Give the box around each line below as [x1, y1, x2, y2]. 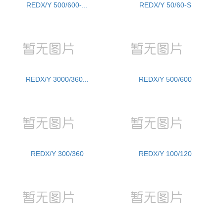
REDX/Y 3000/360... [25, 75, 89, 84]
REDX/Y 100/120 [138, 150, 192, 158]
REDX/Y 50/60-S [139, 1, 191, 9]
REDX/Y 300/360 [30, 150, 84, 158]
